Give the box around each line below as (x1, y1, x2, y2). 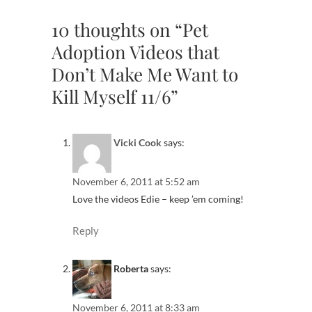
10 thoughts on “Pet (52, 17, 208, 42)
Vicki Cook (114, 136, 162, 149)
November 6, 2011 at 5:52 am (72, 175, 200, 188)
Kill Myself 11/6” (52, 84, 178, 109)
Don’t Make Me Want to (52, 61, 238, 86)
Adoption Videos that (52, 39, 219, 64)
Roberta (114, 262, 148, 274)
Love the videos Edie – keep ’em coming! (72, 193, 244, 205)
